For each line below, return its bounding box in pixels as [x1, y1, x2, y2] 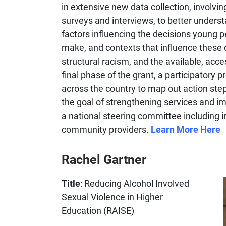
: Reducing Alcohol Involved [80, 177, 189, 189]
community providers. [62, 123, 151, 135]
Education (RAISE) [62, 204, 134, 216]
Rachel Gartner [62, 151, 146, 168]
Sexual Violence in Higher [62, 190, 163, 203]
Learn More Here [151, 123, 220, 135]
